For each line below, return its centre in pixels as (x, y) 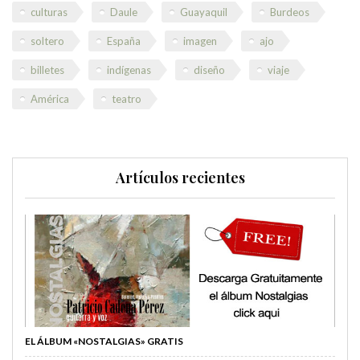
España (124, 41)
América (50, 98)
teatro (127, 98)
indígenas (129, 70)
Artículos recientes (180, 177)
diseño (209, 70)
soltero (47, 41)
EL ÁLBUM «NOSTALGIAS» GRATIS (104, 341)
